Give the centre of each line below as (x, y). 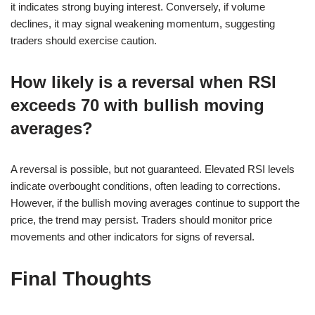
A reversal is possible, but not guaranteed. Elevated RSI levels (153, 169)
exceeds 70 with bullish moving (137, 105)
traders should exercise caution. (84, 40)
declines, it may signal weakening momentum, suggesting (143, 23)
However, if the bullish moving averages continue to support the (155, 202)
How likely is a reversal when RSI (143, 82)
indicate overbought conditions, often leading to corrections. (146, 186)
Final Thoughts (81, 278)
